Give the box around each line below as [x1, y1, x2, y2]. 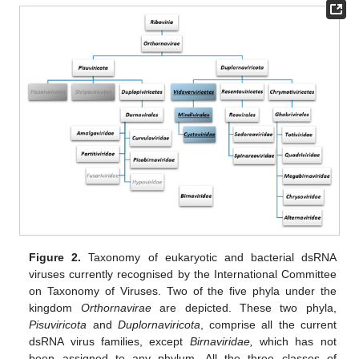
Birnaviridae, [189, 334, 253, 348]
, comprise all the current [200, 317, 337, 331]
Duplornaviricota [117, 317, 200, 331]
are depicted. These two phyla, [151, 301, 337, 314]
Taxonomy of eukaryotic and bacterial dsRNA [81, 250, 337, 264]
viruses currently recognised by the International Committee [29, 267, 337, 280]
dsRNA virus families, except [29, 334, 190, 348]
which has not [252, 334, 337, 348]
